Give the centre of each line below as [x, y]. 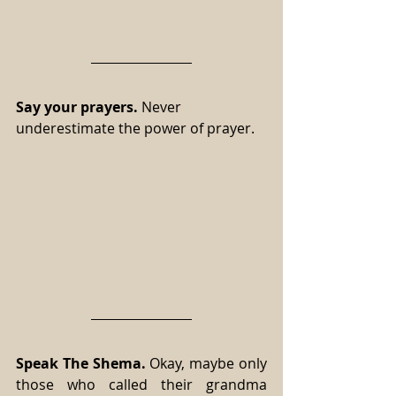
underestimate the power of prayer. [135, 129]
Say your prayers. [77, 107]
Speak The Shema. [81, 364]
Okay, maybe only [206, 364]
